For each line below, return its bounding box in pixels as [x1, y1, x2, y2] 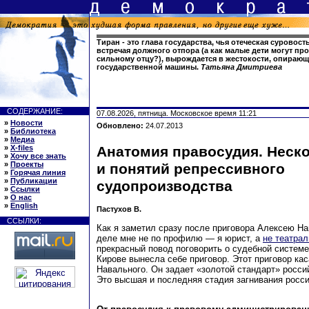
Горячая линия [10, 168, 66, 177]
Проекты [10, 160, 43, 168]
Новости [10, 119, 43, 127]
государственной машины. [97, 63, 201, 71]
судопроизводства [97, 178, 232, 195]
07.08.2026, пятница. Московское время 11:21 [97, 109, 257, 117]
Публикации [10, 177, 57, 185]
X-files [10, 143, 33, 152]
